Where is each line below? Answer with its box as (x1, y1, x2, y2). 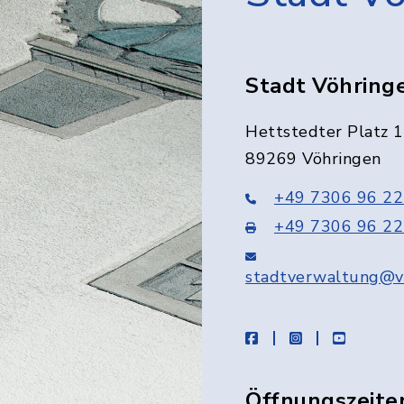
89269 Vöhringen (245, 148, 381, 170)
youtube (344, 327, 400, 347)
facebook (257, 327, 319, 347)
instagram (301, 327, 368, 347)
